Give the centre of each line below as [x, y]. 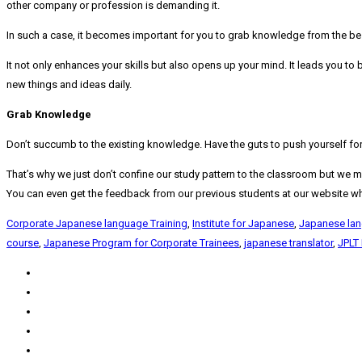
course [23, 243]
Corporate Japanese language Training [97, 224]
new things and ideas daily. [69, 85]
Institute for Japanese [243, 224]
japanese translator [288, 243]
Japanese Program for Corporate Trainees [141, 243]
